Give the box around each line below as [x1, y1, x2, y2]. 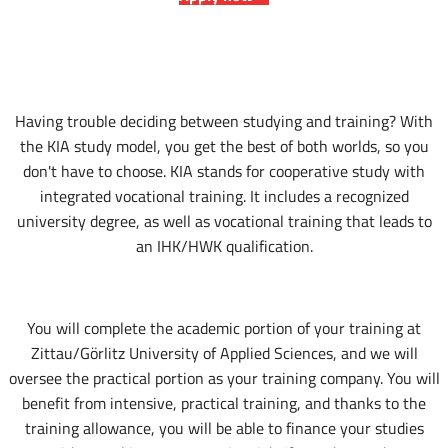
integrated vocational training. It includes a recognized [39, 184, 409, 209]
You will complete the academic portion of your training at [27, 316, 421, 341]
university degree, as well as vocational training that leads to [16, 209, 432, 234]
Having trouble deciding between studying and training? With [15, 109, 433, 134]
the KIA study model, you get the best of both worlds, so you [19, 134, 429, 159]
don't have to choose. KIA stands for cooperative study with [23, 159, 425, 184]
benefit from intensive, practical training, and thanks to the [22, 391, 426, 416]
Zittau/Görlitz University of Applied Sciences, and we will [30, 341, 418, 366]
